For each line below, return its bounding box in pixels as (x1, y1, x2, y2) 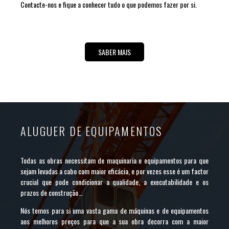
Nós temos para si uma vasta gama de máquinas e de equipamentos (20, 205, 209, 216)
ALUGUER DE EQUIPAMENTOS (20, 123, 163, 140)
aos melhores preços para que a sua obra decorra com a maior (20, 216, 209, 227)
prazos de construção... (20, 187, 83, 198)
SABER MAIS (98, 47, 131, 58)
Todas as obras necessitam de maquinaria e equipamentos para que (20, 155, 209, 166)
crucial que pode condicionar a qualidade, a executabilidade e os (20, 176, 209, 188)
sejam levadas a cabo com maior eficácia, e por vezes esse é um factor (20, 166, 209, 177)
